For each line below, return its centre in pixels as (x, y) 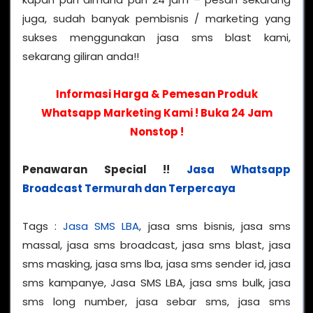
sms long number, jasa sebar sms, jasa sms (156, 301)
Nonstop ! (156, 131)
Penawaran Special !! (104, 169)
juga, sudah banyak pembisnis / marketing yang (156, 18)
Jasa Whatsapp (238, 169)
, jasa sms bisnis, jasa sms (215, 226)
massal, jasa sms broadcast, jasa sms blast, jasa (156, 245)
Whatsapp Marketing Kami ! (121, 112)
